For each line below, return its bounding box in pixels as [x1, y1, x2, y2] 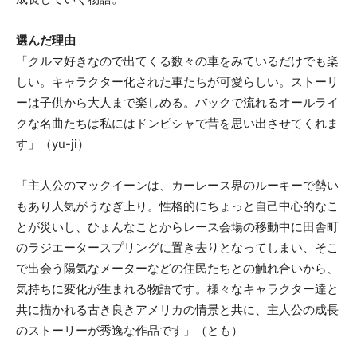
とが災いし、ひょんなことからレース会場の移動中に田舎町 [16, 218, 339, 234]
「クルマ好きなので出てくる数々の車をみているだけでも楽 [16, 53, 339, 69]
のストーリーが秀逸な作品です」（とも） [16, 322, 243, 338]
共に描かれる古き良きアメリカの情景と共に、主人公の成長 [16, 301, 339, 317]
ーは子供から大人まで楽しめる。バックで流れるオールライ [16, 94, 339, 110]
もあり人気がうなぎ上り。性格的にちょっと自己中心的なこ [16, 198, 339, 214]
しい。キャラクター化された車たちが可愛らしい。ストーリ [16, 73, 339, 89]
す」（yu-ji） [16, 135, 89, 151]
